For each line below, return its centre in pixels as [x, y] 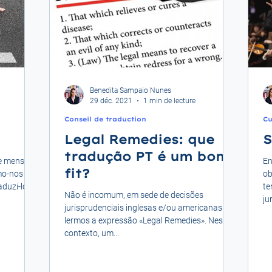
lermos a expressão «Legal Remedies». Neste [147, 221]
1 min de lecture [169, 100]
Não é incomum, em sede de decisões [134, 195]
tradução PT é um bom [147, 157]
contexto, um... [92, 233]
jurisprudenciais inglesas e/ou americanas [143, 208]
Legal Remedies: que [139, 140]
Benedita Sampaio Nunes [131, 91]
